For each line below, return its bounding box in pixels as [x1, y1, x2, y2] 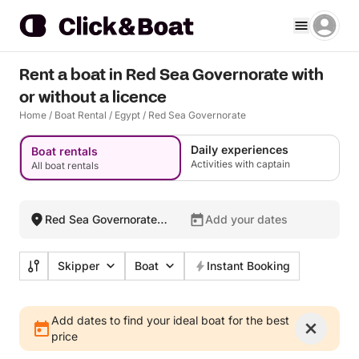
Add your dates [205, 212, 288, 226]
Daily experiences [191, 143, 288, 156]
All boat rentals [31, 159, 99, 171]
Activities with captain [191, 158, 290, 170]
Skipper [58, 259, 99, 272]
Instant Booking [207, 259, 290, 272]
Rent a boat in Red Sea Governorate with [19, 65, 324, 86]
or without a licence [19, 87, 167, 108]
